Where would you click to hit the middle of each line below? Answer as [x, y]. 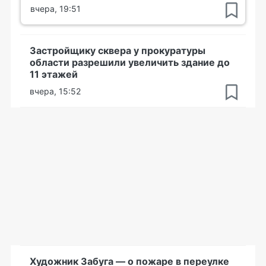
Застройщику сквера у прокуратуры [118, 50]
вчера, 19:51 [56, 8]
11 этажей [54, 74]
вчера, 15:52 [55, 91]
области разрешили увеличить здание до [130, 62]
